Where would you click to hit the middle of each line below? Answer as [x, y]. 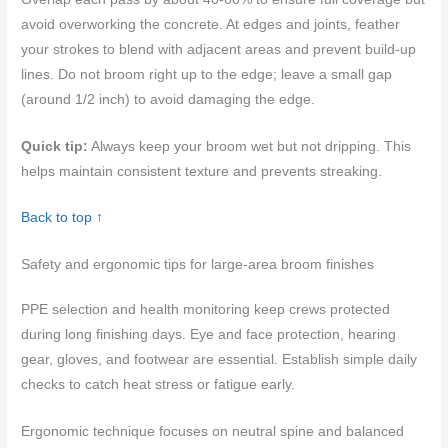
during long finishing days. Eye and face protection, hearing [209, 335]
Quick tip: [55, 146]
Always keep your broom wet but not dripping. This [250, 146]
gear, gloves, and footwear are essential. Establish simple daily [219, 360]
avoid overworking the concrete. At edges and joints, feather [211, 24]
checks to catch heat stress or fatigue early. [158, 385]
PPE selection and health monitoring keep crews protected [206, 310]
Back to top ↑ [62, 218]
